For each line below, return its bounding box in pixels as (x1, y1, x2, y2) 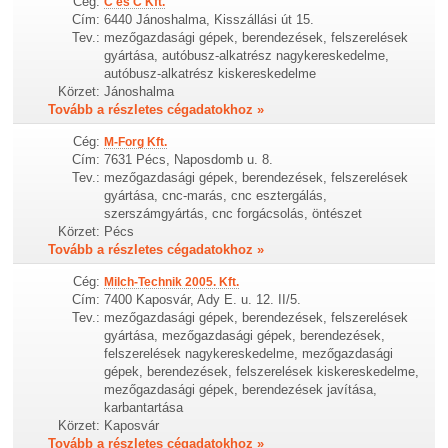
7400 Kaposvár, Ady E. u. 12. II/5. (104, 292, 302, 307)
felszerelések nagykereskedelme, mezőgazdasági (104, 346, 394, 361)
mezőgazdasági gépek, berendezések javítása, (104, 382, 378, 397)
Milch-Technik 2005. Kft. (104, 275, 240, 289)
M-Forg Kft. (104, 134, 168, 149)
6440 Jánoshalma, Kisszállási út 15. (104, 11, 315, 27)
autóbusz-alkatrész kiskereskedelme (104, 65, 317, 81)
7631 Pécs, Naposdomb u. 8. (104, 151, 274, 167)
